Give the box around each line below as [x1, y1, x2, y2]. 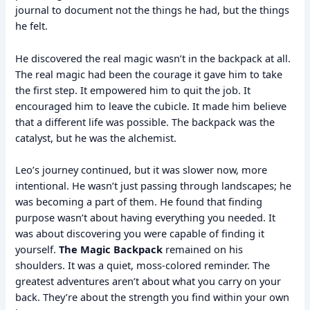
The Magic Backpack [59, 242, 163, 257]
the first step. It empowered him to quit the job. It [15, 82, 251, 97]
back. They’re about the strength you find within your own [15, 290, 290, 304]
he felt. [15, 19, 48, 33]
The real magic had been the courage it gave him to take [15, 66, 283, 81]
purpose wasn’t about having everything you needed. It [15, 210, 276, 225]
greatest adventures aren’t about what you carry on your [15, 274, 282, 289]
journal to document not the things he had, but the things [15, 3, 290, 17]
